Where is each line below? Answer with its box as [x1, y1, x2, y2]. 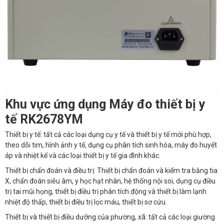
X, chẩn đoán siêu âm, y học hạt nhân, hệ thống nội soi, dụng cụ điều [5, 176, 215, 185]
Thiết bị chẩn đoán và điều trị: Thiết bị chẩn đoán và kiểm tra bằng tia [5, 166, 217, 174]
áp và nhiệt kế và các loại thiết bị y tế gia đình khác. [5, 151, 160, 159]
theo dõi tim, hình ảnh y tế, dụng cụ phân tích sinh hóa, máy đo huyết [5, 140, 217, 149]
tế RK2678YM [5, 112, 83, 127]
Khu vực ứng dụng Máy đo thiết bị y [5, 97, 205, 112]
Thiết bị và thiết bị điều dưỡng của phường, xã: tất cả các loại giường [5, 212, 215, 221]
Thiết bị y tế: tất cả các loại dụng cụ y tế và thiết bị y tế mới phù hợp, [5, 130, 211, 138]
